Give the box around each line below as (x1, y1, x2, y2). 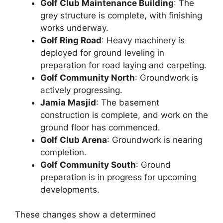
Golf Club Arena (40, 134, 107, 145)
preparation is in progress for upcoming (40, 172, 197, 182)
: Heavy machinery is (102, 35, 185, 45)
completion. (40, 147, 87, 157)
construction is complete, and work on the (40, 110, 208, 120)
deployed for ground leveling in (40, 47, 164, 58)
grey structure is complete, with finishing (40, 10, 202, 20)
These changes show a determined (15, 210, 156, 220)
